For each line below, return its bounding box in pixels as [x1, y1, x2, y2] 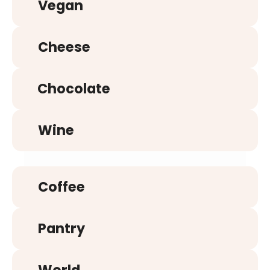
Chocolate [37, 79, 111, 99]
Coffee [37, 177, 85, 197]
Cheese [37, 37, 90, 57]
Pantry [37, 219, 85, 239]
